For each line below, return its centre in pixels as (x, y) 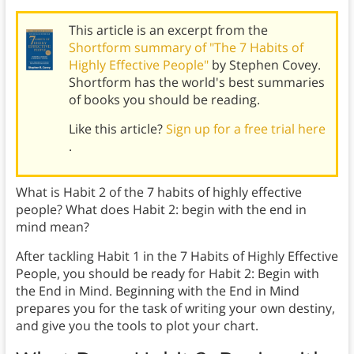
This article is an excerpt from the (168, 30)
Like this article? (117, 129)
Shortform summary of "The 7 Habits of (186, 48)
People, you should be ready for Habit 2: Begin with (167, 274)
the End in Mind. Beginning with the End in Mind (157, 291)
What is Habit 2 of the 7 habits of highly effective (158, 192)
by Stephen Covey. (266, 65)
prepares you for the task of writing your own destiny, (175, 309)
